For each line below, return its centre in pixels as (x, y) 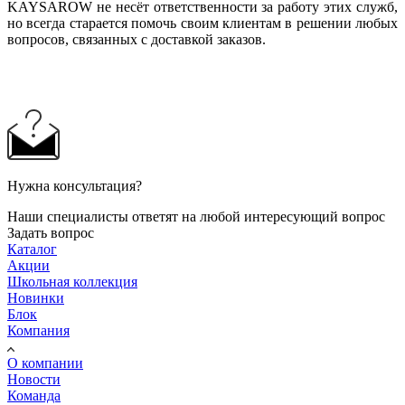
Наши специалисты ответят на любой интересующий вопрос (196, 216)
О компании (45, 363)
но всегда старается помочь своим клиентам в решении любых (202, 23)
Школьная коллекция (72, 281)
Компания (38, 330)
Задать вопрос (51, 232)
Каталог (32, 249)
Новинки (36, 297)
